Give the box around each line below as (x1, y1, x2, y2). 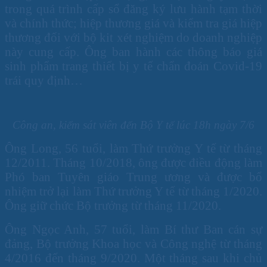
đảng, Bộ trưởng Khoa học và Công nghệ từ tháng (5, 236, 262, 250)
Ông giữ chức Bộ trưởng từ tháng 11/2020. (5, 198, 221, 212)
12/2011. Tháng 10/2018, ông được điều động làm (5, 155, 262, 169)
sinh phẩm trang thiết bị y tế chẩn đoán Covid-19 (5, 58, 262, 73)
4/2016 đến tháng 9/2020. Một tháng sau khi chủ (5, 250, 262, 265)
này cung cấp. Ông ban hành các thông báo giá (5, 44, 262, 58)
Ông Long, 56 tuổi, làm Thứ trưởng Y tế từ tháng (5, 141, 262, 155)
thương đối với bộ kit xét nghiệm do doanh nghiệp (5, 30, 262, 44)
